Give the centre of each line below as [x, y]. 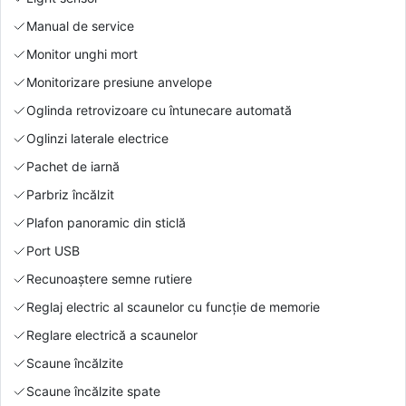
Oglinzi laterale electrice [97, 138]
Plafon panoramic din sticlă [106, 222]
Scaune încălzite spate [93, 391]
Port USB [53, 250]
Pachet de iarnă [73, 166]
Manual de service [80, 25]
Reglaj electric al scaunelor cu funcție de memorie [173, 306]
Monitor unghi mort [82, 53]
